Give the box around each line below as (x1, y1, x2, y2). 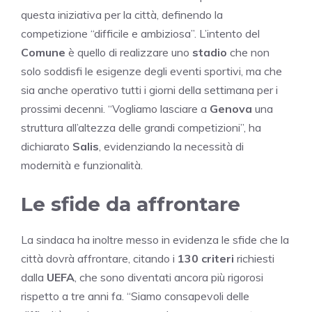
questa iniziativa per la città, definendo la (21, 7, 223, 22)
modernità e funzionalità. (21, 157, 143, 172)
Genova (210, 101, 252, 116)
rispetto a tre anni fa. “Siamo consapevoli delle (21, 288, 249, 303)
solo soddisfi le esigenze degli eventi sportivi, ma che (21, 63, 282, 78)
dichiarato (21, 139, 72, 153)
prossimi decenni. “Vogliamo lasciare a (21, 101, 210, 116)
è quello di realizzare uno (65, 45, 192, 59)
